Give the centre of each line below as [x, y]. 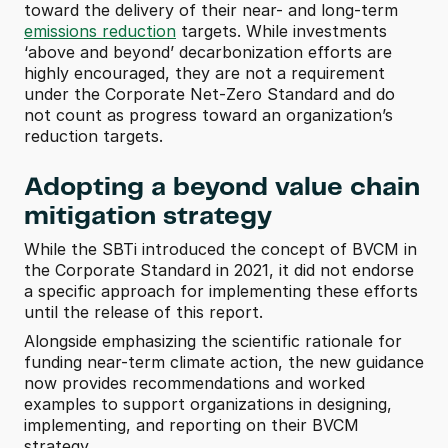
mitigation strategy [148, 216]
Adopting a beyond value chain [222, 187]
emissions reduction [100, 31]
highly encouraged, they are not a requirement [204, 73]
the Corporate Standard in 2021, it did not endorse [219, 270]
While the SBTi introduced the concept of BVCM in [220, 249]
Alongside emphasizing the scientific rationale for [213, 341]
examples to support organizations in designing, [208, 404]
